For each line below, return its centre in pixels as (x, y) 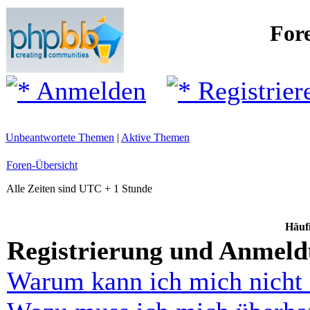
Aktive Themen (155, 137)
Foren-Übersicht (42, 165)
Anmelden (88, 91)
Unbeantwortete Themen (60, 137)
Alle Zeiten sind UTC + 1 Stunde (79, 189)
